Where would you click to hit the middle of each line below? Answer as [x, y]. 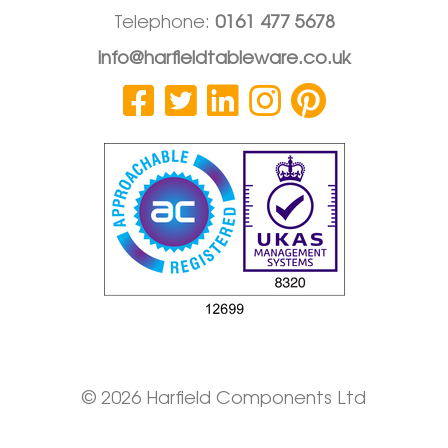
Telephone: [164, 24]
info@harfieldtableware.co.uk [224, 60]
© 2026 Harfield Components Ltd [224, 399]
